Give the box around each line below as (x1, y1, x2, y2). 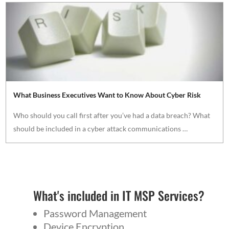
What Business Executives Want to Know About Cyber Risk (13, 90, 201, 100)
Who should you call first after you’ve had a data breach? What (13, 111, 211, 120)
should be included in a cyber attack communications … (13, 124, 188, 133)
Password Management (43, 207, 147, 220)
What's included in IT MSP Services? (33, 186, 204, 205)
